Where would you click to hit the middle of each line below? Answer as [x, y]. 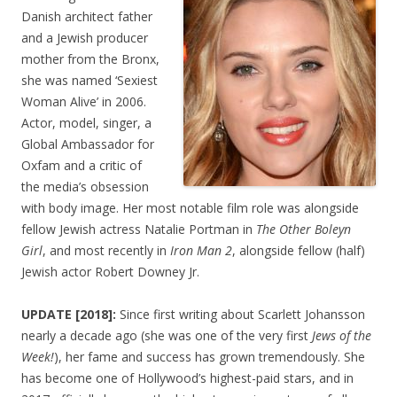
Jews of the [342, 335]
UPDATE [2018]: [70, 314]
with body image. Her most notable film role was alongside [190, 207]
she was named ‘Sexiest [90, 80]
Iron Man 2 [201, 250]
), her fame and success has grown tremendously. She [210, 356]
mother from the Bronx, [90, 58]
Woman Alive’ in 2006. [84, 101]
